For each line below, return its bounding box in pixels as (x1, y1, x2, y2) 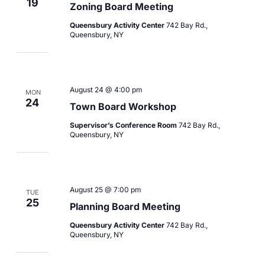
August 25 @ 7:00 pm (69, 185, 141, 194)
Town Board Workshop (69, 100, 176, 112)
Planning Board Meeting (69, 200, 180, 212)
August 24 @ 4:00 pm (69, 85, 143, 94)
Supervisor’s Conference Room (69, 120, 179, 130)
